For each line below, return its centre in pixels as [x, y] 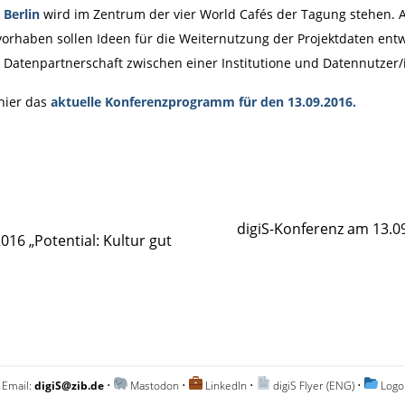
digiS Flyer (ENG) [314, 385]
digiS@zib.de [69, 385]
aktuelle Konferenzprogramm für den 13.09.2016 [201, 102]
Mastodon [155, 385]
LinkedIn [226, 385]
